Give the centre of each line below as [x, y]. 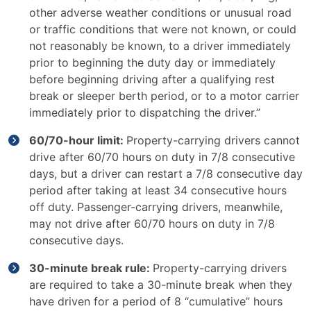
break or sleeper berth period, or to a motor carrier [164, 96]
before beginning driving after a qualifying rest [152, 79]
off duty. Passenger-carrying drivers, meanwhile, [156, 207]
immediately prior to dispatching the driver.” [145, 112]
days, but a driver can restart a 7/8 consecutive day [166, 174]
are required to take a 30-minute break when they [161, 285]
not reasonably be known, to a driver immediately [160, 46]
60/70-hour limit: [76, 140]
